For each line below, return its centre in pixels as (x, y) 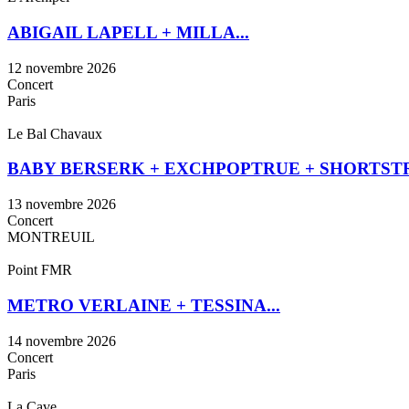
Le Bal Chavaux (55, 133)
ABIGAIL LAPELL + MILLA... (128, 32)
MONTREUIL (51, 237)
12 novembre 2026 (62, 68)
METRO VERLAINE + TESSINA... (144, 305)
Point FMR (40, 270)
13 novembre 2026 (62, 204)
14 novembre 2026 (62, 341)
